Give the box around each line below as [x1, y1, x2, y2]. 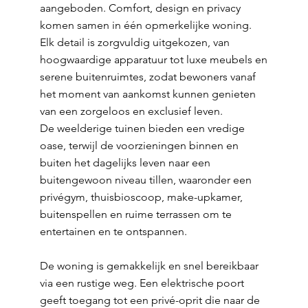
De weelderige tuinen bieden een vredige [39, 122, 245, 135]
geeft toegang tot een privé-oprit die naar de [39, 294, 260, 307]
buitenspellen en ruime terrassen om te [39, 208, 232, 221]
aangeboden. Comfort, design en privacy [39, 1, 241, 14]
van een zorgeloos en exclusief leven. [39, 104, 223, 118]
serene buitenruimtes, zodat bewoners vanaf [39, 70, 256, 83]
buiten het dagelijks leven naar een [39, 156, 210, 169]
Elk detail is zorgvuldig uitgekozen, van [39, 36, 230, 49]
